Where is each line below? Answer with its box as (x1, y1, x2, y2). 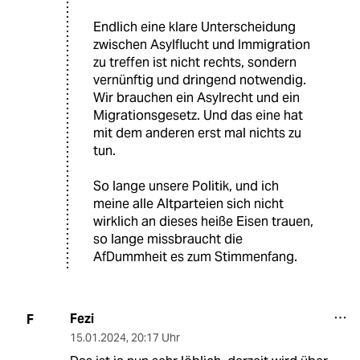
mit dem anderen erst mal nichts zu (93, 125, 301, 142)
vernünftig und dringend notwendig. (93, 72, 306, 89)
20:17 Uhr (130, 330, 180, 346)
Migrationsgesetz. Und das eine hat (93, 107, 303, 125)
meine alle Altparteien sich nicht (93, 195, 284, 213)
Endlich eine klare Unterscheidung (93, 18, 296, 36)
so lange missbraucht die (93, 231, 243, 248)
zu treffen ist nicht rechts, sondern (93, 54, 297, 72)
